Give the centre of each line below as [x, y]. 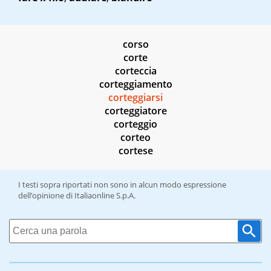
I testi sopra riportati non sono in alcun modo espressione [122, 185]
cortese [135, 151]
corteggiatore [135, 111]
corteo [135, 138]
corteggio [135, 124]
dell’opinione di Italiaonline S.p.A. [77, 196]
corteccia [135, 71]
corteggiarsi [135, 98]
